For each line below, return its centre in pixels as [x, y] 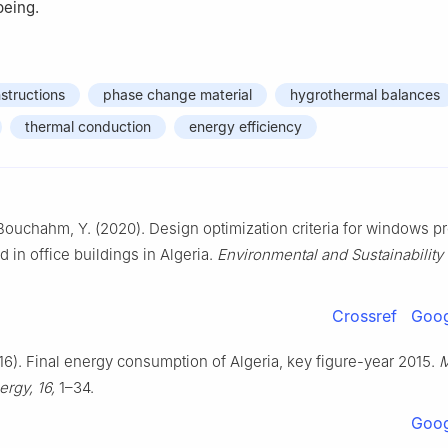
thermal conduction [88, 127]
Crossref [364, 316]
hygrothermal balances [365, 95]
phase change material [177, 95]
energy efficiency [245, 127]
